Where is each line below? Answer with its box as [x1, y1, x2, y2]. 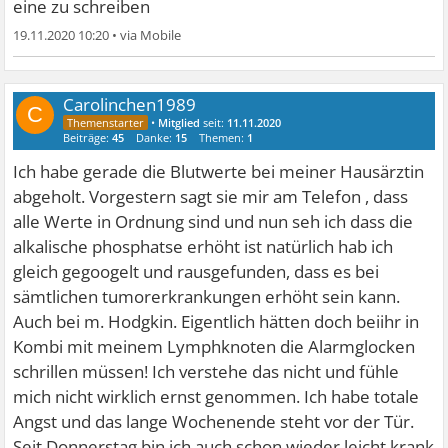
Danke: [136, 130, 176, 146]
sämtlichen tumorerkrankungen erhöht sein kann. [13, 285, 401, 309]
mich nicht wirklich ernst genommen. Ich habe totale [13, 385, 420, 409]
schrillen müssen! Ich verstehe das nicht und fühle [13, 360, 400, 384]
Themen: [199, 130, 248, 146]
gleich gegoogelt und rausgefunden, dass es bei [13, 260, 380, 284]
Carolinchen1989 [63, 93, 197, 117]
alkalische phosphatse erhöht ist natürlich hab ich [13, 235, 394, 259]
